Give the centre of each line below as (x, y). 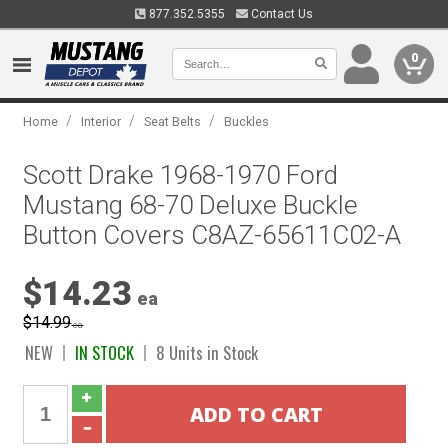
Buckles (247, 121)
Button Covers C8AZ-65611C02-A (212, 235)
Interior (101, 121)
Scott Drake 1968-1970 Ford (181, 175)
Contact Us (280, 14)
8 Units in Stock (207, 352)
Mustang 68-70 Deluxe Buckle (191, 205)
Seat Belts (173, 121)
